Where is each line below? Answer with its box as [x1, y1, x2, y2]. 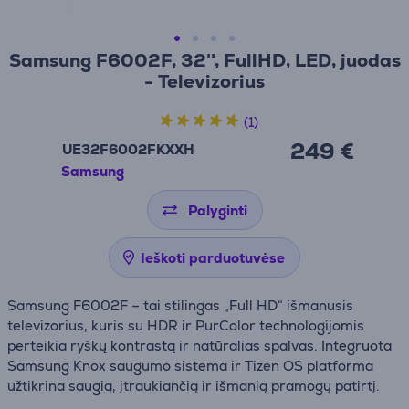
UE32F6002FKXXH [62, 141, 195, 158]
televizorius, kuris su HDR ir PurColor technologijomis [7, 317, 364, 334]
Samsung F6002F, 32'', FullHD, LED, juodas [8, 48, 401, 72]
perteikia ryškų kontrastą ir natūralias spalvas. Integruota [7, 337, 392, 354]
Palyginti [187, 202, 247, 219]
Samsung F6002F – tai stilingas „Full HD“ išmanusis [7, 297, 353, 314]
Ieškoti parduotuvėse [141, 249, 285, 267]
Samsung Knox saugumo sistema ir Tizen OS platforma [7, 357, 373, 374]
